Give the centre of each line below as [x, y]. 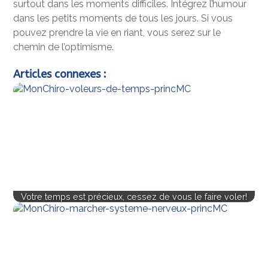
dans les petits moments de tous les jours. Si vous [123, 18]
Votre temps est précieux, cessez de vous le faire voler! [134, 196]
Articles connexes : [60, 74]
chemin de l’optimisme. [64, 47]
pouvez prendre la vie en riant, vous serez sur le [117, 32]
